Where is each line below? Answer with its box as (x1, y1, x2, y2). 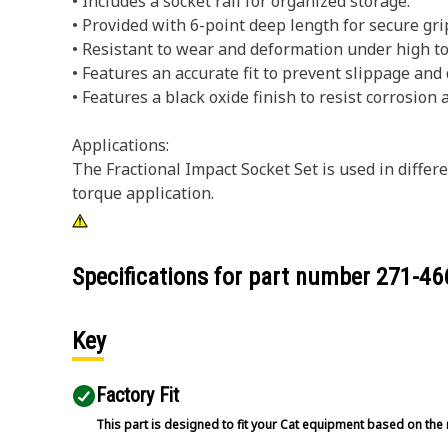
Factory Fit (96, 383, 179, 407)
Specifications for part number (72, 263, 376, 291)
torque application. (72, 182, 214, 204)
